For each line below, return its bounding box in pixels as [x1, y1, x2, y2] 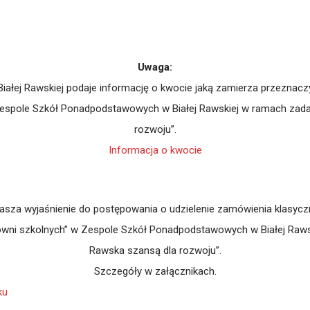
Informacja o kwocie [108, 144, 202, 156]
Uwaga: [138, 61, 172, 73]
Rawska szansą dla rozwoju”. [89, 244, 221, 257]
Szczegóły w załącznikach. [93, 265, 217, 277]
